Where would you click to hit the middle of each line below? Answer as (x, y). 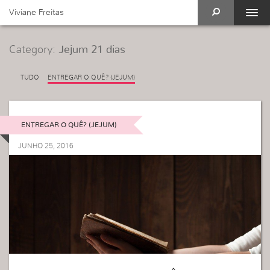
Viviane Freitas (36, 13)
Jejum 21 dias (92, 50)
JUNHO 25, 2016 (46, 146)
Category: (34, 50)
